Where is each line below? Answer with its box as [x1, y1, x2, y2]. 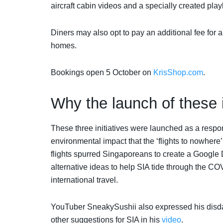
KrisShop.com [153, 68, 203, 77]
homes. [51, 41, 79, 50]
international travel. [51, 176, 120, 185]
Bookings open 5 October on [51, 68, 153, 77]
